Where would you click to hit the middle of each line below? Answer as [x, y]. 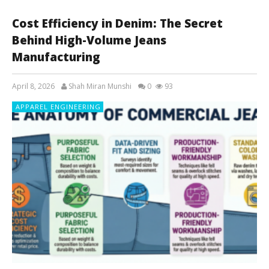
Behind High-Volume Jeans [89, 40]
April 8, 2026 [33, 86]
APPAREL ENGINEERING [58, 107]
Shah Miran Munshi [100, 86]
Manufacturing [56, 57]
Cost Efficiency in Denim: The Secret [117, 23]
